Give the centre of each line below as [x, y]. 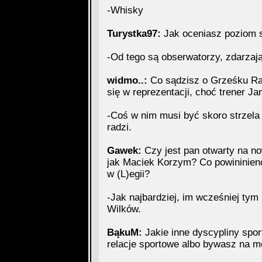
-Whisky [125, 10]
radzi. [119, 127]
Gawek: [124, 151]
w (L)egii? [128, 174]
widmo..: [127, 80]
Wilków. [124, 209]
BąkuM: [124, 232]
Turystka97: [134, 34]
